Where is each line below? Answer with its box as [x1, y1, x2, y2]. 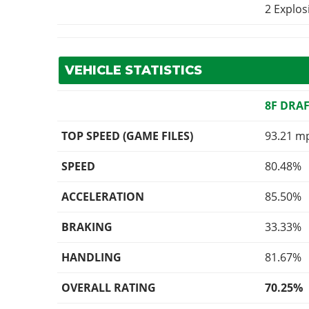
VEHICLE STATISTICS [64, 63, 202, 79]
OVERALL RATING [61, 280, 157, 296]
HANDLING [61, 250, 122, 266]
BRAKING [61, 219, 113, 235]
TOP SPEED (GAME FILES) [61, 128, 194, 144]
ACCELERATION [61, 189, 145, 205]
